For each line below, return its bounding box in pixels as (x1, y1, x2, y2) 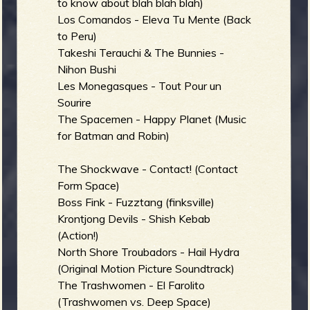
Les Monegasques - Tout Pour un (57, 79, 222, 93)
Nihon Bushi (57, 62, 117, 77)
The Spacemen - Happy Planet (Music (57, 112, 247, 127)
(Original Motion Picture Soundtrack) (57, 262, 235, 276)
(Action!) (57, 228, 100, 243)
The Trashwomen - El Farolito (57, 278, 206, 293)
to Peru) (57, 29, 98, 44)
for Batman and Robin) (57, 129, 170, 143)
